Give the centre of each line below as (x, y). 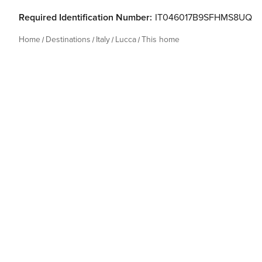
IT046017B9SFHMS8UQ (204, 18)
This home (161, 39)
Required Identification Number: (85, 18)
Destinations (68, 39)
